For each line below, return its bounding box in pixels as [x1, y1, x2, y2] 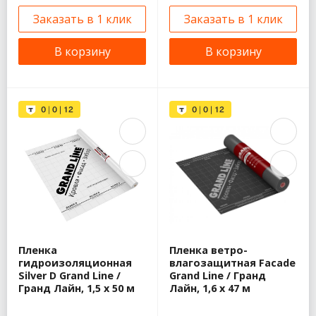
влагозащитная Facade [169, 255, 296, 269]
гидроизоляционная [18, 255, 132, 269]
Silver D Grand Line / [18, 268, 121, 282]
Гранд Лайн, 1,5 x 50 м [18, 281, 135, 295]
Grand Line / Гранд [169, 268, 266, 282]
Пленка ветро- [169, 243, 248, 257]
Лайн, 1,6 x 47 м [169, 281, 250, 295]
